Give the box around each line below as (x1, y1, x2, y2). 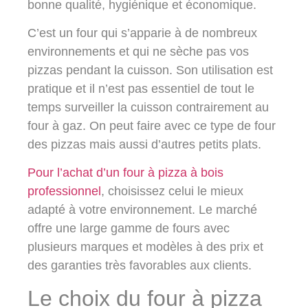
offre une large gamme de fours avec (27, 221, 230, 236)
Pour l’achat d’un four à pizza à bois (27, 166, 223, 180)
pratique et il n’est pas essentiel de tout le (27, 81, 254, 96)
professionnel (27, 184, 101, 199)
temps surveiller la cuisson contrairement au (27, 100, 269, 114)
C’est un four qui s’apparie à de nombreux (27, 25, 257, 40)
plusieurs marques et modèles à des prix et (27, 240, 263, 254)
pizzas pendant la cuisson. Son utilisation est (27, 63, 273, 77)
